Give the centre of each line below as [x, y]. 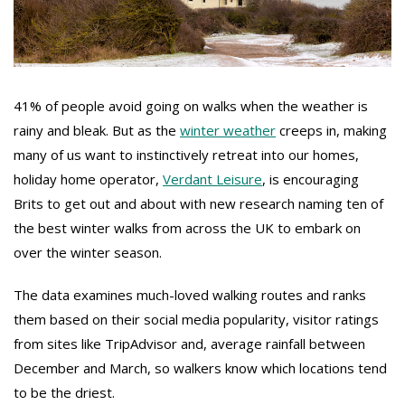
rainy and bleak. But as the [97, 131]
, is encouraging [311, 179]
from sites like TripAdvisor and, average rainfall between [189, 344]
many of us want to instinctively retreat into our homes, [186, 155]
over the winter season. [88, 253]
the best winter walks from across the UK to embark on [187, 228]
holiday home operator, [88, 179]
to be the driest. [64, 393]
